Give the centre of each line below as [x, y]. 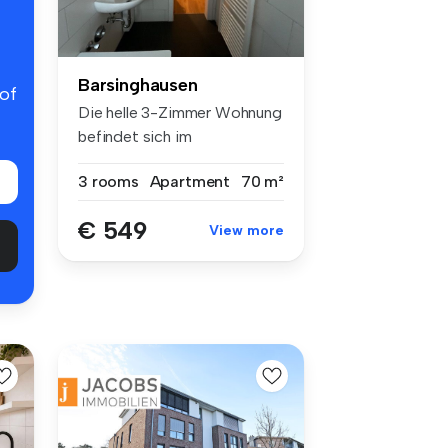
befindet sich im [135, 136]
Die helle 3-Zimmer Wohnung [180, 112]
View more [246, 230]
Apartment [190, 181]
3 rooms [108, 181]
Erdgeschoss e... [135, 160]
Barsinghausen [138, 84]
